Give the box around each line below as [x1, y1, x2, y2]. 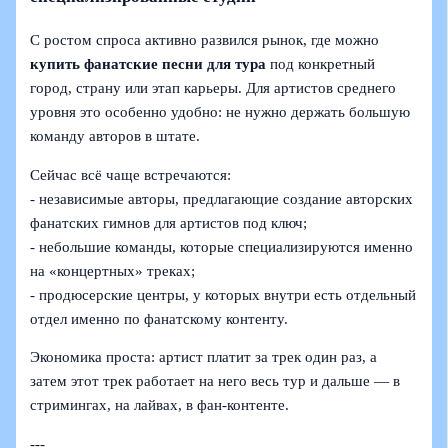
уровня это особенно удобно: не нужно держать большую [30, 104, 411, 121]
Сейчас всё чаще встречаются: [30, 166, 232, 183]
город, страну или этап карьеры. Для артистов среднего [30, 80, 397, 97]
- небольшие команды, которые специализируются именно [30, 238, 414, 255]
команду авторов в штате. [30, 128, 201, 145]
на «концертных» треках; [30, 262, 196, 279]
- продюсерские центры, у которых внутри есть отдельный [30, 286, 417, 303]
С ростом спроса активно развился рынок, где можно [30, 32, 380, 49]
